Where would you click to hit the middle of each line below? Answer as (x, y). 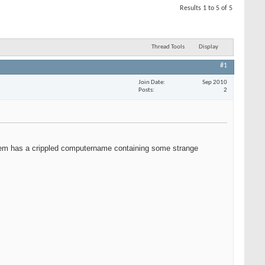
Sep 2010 (215, 82)
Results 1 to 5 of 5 (206, 8)
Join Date (151, 82)
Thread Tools (168, 47)
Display (209, 47)
